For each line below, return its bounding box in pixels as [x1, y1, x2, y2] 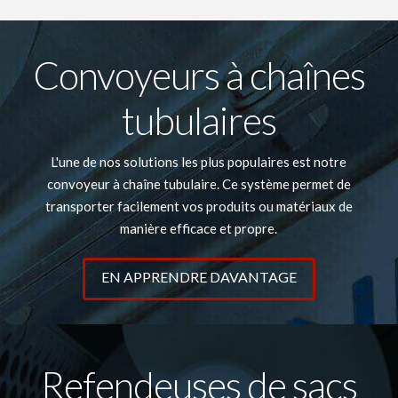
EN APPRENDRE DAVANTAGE [100, 267, 297, 285]
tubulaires [122, 98, 276, 144]
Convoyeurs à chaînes [32, 52, 366, 99]
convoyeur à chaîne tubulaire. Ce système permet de [46, 175, 351, 192]
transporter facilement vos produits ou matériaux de [44, 197, 353, 214]
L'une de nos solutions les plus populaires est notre [51, 153, 347, 170]
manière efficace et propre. [120, 219, 278, 236]
